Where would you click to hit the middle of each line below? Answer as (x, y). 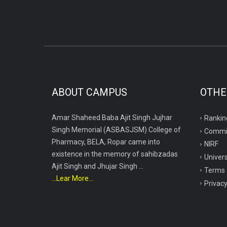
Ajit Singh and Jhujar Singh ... (98, 166)
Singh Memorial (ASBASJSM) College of (116, 130)
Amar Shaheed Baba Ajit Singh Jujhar (112, 118)
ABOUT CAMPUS (89, 92)
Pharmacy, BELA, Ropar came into (106, 142)
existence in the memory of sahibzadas (115, 154)
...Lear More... (72, 178)
